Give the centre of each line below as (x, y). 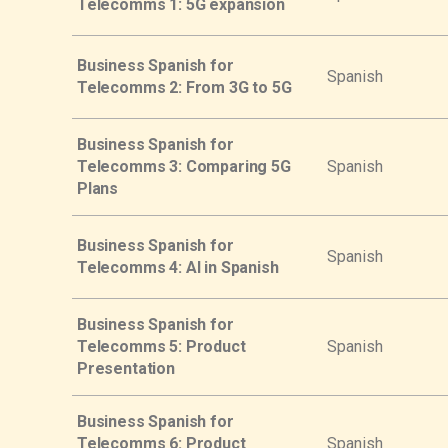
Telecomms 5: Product (161, 346)
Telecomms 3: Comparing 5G (184, 166)
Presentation (126, 368)
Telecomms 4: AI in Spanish (178, 267)
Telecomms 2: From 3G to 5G (184, 87)
